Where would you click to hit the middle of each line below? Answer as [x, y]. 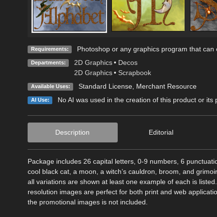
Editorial [161, 132]
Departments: [48, 62]
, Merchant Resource [164, 86]
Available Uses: [50, 86]
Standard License [105, 86]
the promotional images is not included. [88, 202]
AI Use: [40, 100]
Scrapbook [134, 72]
